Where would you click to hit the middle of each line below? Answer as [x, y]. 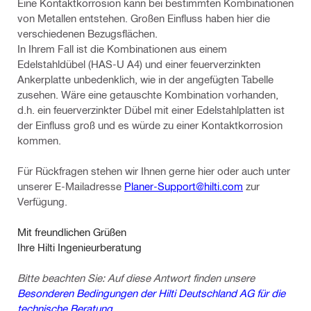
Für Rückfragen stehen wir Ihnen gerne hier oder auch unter [154, 171]
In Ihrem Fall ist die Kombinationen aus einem [122, 49]
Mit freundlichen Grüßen [72, 232]
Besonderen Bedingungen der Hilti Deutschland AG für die [151, 293]
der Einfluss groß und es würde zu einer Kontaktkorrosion [150, 125]
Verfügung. [42, 201]
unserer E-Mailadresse [71, 186]
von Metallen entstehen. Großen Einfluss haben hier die [144, 18]
